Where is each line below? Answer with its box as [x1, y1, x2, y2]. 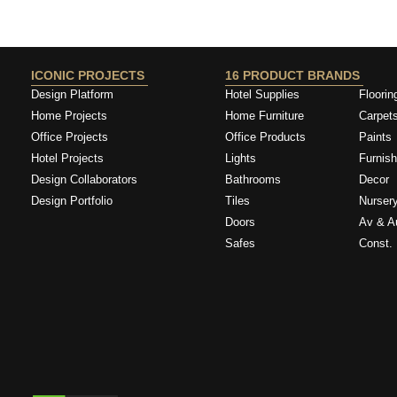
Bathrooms [225, 173, 282, 186]
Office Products [225, 130, 307, 144]
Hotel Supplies [225, 88, 300, 101]
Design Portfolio [31, 194, 113, 207]
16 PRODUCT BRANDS [225, 68, 364, 82]
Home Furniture [225, 109, 305, 122]
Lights [225, 152, 257, 165]
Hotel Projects [31, 152, 104, 165]
